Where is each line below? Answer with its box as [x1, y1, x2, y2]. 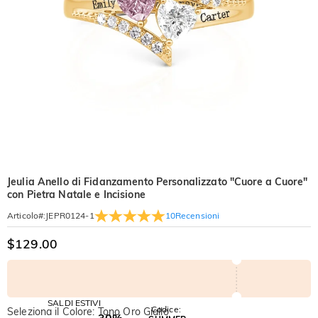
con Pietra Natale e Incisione [7, 188, 146, 201]
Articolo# [7, 210, 44, 221]
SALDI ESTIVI [48, 297, 101, 308]
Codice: [150, 304, 181, 315]
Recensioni [175, 209, 220, 221]
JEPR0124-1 [45, 210, 94, 221]
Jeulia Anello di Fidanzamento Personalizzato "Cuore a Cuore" [7, 175, 307, 188]
